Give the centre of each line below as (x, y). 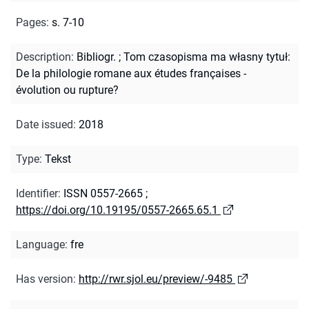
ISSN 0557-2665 (103, 193)
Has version (44, 279)
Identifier (37, 193)
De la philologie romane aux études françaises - (131, 73)
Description (43, 57)
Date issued (44, 124)
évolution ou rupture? (67, 90)
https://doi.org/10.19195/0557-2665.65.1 (117, 210)
